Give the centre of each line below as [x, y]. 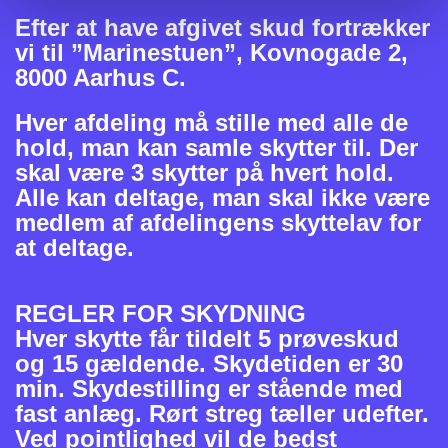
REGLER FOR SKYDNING [160, 314]
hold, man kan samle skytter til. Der [216, 148]
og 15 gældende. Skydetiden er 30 [209, 364]
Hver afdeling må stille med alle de [211, 123]
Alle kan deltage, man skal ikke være [222, 198]
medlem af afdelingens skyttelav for [218, 223]
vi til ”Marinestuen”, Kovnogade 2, [211, 53]
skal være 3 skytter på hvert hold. [204, 173]
